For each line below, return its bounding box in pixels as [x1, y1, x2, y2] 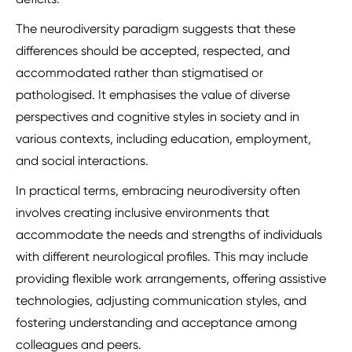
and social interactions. [16, 153, 148, 169]
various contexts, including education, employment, [16, 131, 311, 147]
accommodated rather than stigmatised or [16, 65, 263, 81]
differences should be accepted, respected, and [16, 43, 290, 59]
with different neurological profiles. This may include [16, 249, 308, 265]
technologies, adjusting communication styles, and [16, 293, 306, 309]
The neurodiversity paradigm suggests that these [16, 21, 295, 37]
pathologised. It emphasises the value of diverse [16, 87, 290, 103]
